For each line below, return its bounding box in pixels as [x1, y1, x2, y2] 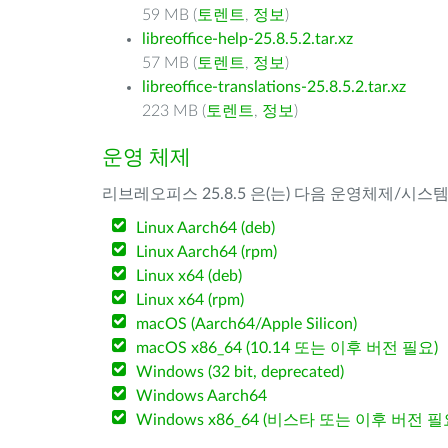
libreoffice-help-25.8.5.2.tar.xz [142, 31, 353, 47]
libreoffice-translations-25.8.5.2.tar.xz [142, 79, 406, 95]
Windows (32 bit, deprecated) [136, 364, 345, 380]
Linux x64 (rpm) [136, 292, 245, 308]
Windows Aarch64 [136, 388, 268, 404]
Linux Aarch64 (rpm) [136, 244, 278, 260]
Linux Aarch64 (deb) [136, 220, 276, 236]
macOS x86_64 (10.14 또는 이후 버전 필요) [136, 340, 439, 356]
